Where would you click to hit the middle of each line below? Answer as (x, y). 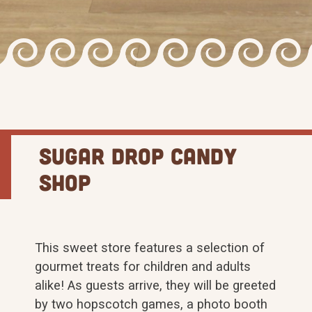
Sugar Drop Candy (138, 156)
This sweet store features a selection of (150, 248)
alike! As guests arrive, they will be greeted (155, 286)
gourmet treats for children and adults (143, 267)
